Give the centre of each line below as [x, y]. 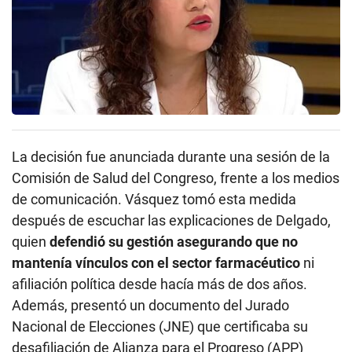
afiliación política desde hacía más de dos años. [159, 284]
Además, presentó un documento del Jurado [150, 305]
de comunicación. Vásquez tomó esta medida [154, 199]
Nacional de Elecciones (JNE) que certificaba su [160, 326]
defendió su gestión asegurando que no [174, 241]
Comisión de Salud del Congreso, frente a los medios [176, 178]
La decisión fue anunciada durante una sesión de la [171, 156]
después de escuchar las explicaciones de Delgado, [171, 220]
